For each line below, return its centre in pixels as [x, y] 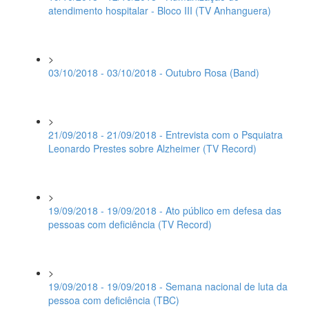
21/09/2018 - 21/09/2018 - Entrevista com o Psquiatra [166, 134]
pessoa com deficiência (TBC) [114, 300]
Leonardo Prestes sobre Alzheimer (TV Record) [152, 148]
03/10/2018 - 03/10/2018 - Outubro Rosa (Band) [154, 72]
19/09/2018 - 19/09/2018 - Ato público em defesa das [165, 210]
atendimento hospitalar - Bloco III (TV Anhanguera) [160, 10]
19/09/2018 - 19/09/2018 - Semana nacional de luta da [168, 286]
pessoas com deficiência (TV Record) [130, 224]
